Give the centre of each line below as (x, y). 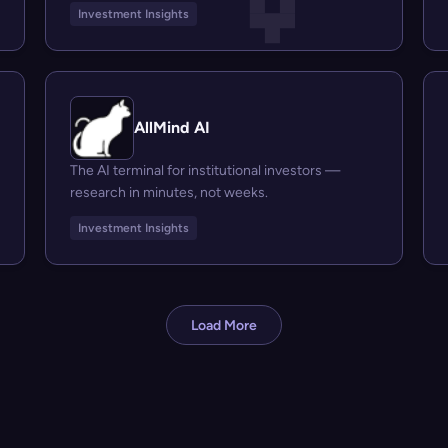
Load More (224, 325)
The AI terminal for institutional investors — (205, 171)
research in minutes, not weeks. (169, 193)
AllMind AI (172, 128)
